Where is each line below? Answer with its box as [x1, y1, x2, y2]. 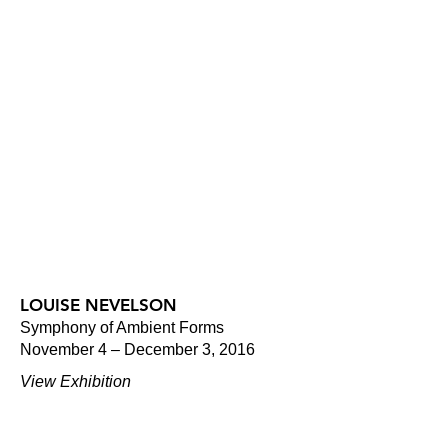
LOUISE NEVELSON [20, 294, 177, 315]
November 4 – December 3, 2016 [20, 340, 255, 358]
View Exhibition [20, 372, 131, 390]
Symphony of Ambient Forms [20, 318, 224, 336]
